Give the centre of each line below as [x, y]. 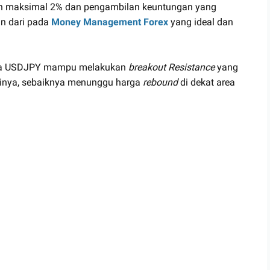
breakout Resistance [171, 67]
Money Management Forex [110, 22]
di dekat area [206, 82]
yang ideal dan [201, 22]
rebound [160, 82]
